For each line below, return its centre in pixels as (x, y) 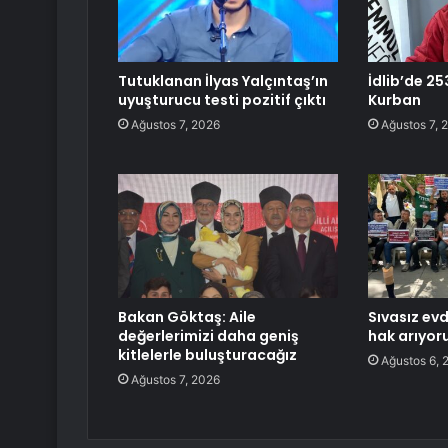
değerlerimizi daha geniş (208, 336)
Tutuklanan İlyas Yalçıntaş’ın (223, 81)
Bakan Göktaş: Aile (187, 317)
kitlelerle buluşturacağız (207, 355)
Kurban (394, 100)
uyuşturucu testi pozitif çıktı (222, 100)
